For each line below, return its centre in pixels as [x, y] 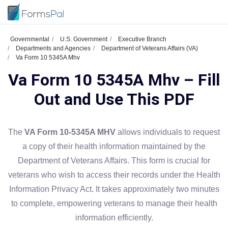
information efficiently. [114, 218]
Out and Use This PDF [114, 99]
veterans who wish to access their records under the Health [114, 175]
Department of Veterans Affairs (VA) [150, 48]
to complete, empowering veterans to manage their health [114, 203]
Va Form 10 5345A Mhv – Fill [114, 80]
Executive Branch [142, 39]
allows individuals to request [168, 132]
